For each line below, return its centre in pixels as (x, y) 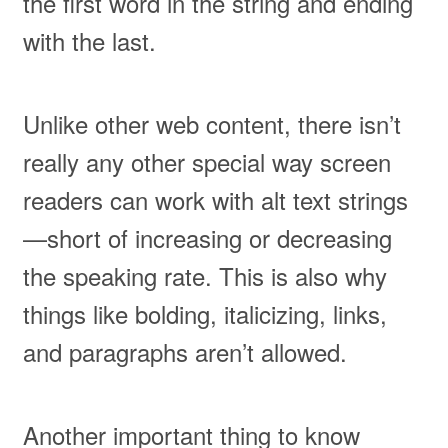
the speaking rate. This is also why (204, 276)
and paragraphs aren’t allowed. (184, 352)
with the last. (89, 40)
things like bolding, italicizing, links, (204, 314)
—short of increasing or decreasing (207, 238)
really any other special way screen (206, 162)
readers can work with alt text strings (215, 200)
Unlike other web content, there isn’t (211, 124)
